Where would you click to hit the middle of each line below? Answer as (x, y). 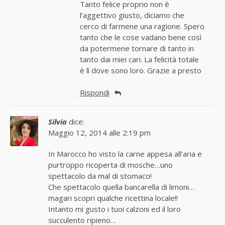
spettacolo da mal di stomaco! (100, 176)
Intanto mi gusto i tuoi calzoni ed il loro (115, 209)
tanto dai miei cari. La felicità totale (139, 60)
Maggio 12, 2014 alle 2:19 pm (99, 133)
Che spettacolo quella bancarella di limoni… (121, 187)
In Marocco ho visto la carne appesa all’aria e (125, 154)
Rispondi (94, 93)
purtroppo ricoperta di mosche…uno (110, 165)
